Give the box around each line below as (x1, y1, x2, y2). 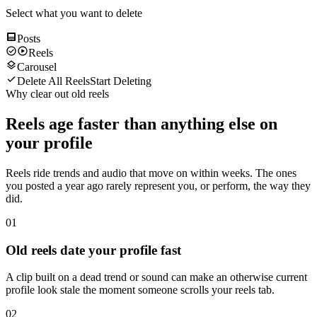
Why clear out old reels (6, 87, 109, 100)
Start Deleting (90, 74, 151, 87)
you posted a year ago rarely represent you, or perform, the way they (6, 179, 311, 192)
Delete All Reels (17, 74, 90, 87)
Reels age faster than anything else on (6, 114, 277, 133)
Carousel (17, 60, 57, 73)
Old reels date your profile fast (6, 242, 181, 258)
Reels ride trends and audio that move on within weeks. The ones (6, 166, 296, 179)
